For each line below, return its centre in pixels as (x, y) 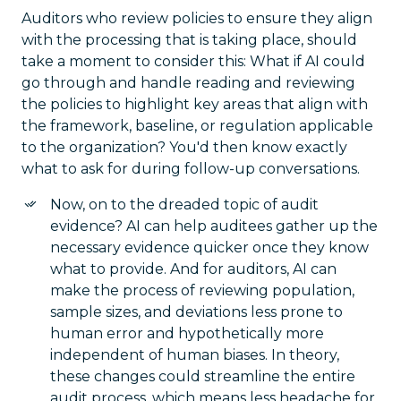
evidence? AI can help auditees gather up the (214, 226)
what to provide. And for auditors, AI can (193, 269)
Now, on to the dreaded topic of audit (184, 205)
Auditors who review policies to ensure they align (197, 18)
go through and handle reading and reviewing (188, 83)
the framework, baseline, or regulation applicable (197, 126)
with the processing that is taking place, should (189, 40)
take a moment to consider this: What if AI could (193, 61)
